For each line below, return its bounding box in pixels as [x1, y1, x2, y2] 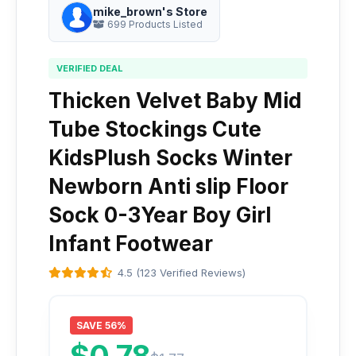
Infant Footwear [48, 231, 213, 256]
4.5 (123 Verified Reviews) [118, 266, 246, 279]
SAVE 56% [76, 319, 126, 331]
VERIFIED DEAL [56, 63, 123, 74]
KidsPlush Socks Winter [48, 145, 292, 170]
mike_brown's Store [93, 5, 207, 18]
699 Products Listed [105, 18, 203, 30]
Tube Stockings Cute [48, 117, 261, 141]
